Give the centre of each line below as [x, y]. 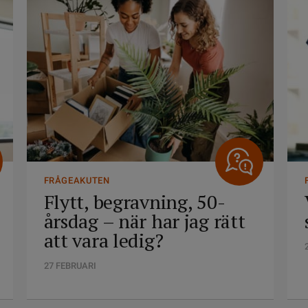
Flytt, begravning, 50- [134, 202]
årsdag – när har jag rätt [144, 221]
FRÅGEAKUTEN [77, 180]
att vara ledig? [103, 240]
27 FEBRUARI [70, 266]
